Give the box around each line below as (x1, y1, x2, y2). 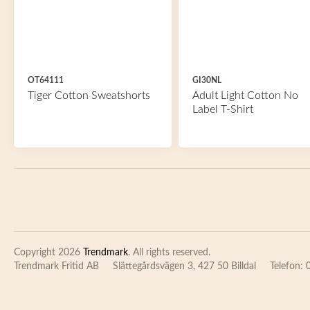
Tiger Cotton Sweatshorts (28, 90, 150, 101)
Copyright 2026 (14, 248, 83, 257)
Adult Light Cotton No (192, 90, 298, 101)
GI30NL (192, 76, 221, 84)
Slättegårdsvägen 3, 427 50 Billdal (113, 262, 256, 271)
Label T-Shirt (192, 104, 253, 115)
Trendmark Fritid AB (14, 262, 99, 271)
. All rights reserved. (128, 248, 210, 257)
